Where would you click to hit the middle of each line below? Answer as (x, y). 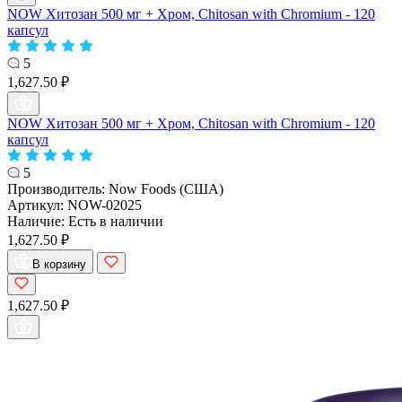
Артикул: (37, 205)
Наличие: (38, 221)
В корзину (59, 264)
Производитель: (58, 188)
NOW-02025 (105, 205)
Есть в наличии (116, 221)
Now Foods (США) (166, 188)
